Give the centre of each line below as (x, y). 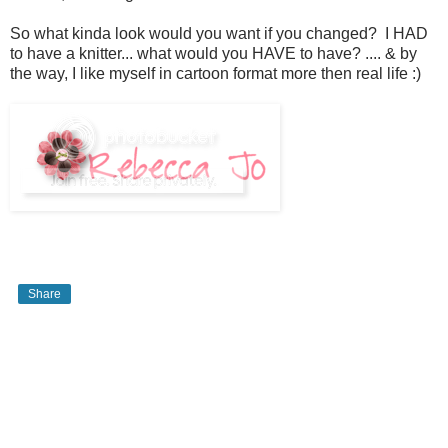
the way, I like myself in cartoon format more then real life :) (215, 73)
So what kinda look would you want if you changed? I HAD (219, 33)
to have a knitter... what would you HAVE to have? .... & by (213, 53)
